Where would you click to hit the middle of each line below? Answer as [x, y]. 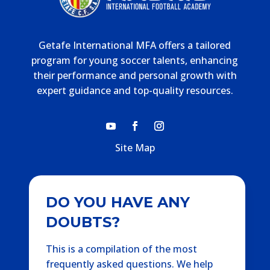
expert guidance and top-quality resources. [135, 90]
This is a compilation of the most [122, 249]
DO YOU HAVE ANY [118, 202]
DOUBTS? [83, 222]
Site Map [135, 147]
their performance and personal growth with [135, 75]
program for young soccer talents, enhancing [135, 60]
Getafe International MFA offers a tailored [135, 45]
